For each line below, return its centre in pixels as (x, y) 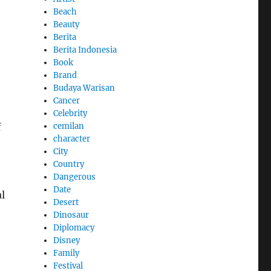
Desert (66, 202)
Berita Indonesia (85, 50)
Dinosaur (71, 215)
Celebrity (70, 113)
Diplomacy (74, 227)
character (72, 139)
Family (67, 253)
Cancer (67, 100)
